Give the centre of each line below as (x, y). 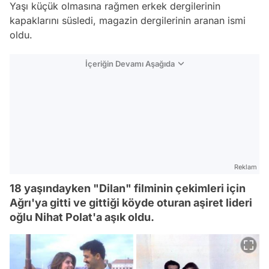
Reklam (246, 167)
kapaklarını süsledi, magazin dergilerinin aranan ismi (128, 20)
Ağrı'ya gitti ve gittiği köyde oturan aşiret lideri (131, 203)
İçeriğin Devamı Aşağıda (130, 64)
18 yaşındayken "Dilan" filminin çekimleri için (128, 188)
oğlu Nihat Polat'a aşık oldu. (82, 217)
